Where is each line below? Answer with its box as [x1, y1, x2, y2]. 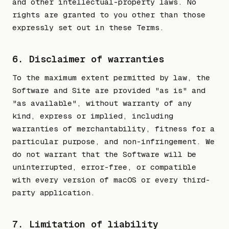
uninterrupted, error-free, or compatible [12, 162, 196, 172]
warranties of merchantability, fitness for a [12, 124, 215, 134]
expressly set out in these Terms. [12, 22, 164, 32]
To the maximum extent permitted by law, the [12, 73, 210, 83]
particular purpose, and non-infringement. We [12, 136, 215, 147]
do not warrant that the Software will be [12, 149, 196, 159]
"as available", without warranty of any [12, 98, 192, 108]
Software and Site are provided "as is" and [12, 85, 205, 96]
